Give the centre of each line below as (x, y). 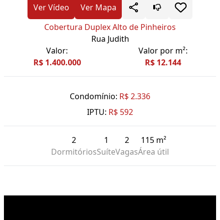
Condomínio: (94, 96)
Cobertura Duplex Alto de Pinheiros (110, 27)
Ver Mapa (98, 8)
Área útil (153, 152)
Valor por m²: (163, 51)
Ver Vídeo (51, 8)
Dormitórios (74, 152)
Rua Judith (110, 39)
